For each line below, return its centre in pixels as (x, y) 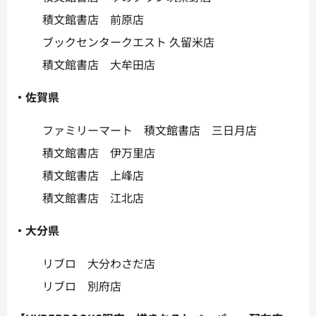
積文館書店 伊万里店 (99, 152)
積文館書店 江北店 (93, 197)
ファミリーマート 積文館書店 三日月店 (150, 129)
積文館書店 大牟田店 (99, 64)
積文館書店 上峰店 (93, 175)
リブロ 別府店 (82, 285)
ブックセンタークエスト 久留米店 (128, 41)
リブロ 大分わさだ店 (99, 263)
